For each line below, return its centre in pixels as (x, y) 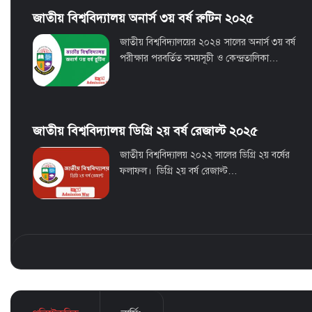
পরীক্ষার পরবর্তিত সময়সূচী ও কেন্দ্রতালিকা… (199, 58)
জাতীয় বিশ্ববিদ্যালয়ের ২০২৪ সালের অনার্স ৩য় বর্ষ (208, 42)
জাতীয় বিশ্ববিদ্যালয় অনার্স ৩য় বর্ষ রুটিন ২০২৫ (143, 18)
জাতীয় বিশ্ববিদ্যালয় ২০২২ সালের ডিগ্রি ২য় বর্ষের (205, 155)
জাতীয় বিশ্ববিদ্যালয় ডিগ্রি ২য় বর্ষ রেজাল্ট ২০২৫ (145, 131)
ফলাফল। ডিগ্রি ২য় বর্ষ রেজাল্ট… (179, 171)
